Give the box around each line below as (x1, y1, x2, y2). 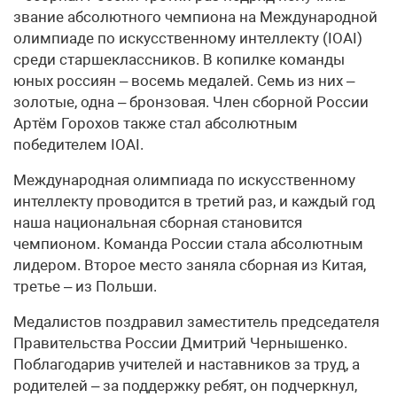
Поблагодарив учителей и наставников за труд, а (13, 354, 360, 373)
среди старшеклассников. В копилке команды (13, 50, 345, 68)
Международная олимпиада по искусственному (13, 170, 355, 189)
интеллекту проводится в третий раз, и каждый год (13, 191, 375, 210)
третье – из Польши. (13, 276, 157, 295)
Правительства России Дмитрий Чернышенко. (13, 333, 347, 352)
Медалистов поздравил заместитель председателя (13, 312, 379, 331)
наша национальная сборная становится (13, 213, 302, 231)
